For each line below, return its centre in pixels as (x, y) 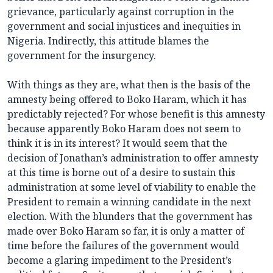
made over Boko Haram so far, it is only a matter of (126, 231)
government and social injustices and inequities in (124, 27)
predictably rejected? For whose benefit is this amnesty (136, 114)
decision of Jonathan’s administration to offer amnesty (133, 158)
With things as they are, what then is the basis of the (129, 85)
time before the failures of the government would (123, 246)
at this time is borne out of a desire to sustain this (121, 173)
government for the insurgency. (82, 56)
